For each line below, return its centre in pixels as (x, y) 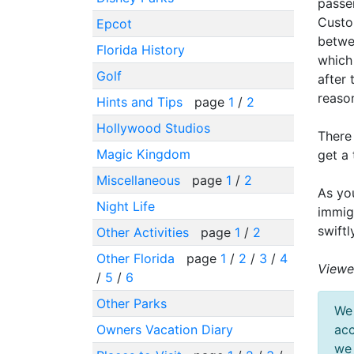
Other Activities (144, 232)
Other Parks (131, 303)
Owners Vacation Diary (164, 329)
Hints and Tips (141, 102)
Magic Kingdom (143, 154)
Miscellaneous (140, 180)
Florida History (140, 49)
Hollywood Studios (153, 128)
